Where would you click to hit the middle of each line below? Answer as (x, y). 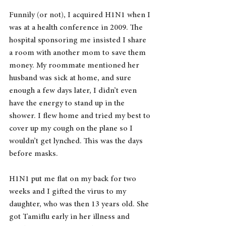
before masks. (35, 154)
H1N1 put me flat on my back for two (74, 179)
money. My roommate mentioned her (75, 65)
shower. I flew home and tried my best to (81, 116)
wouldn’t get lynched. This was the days (77, 141)
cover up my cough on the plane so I (72, 128)
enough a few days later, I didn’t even (74, 91)
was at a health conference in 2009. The (77, 27)
